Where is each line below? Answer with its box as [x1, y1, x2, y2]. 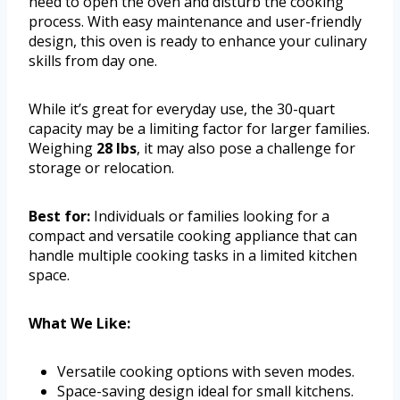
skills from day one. [29, 50, 157, 71]
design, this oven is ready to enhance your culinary [29, 30, 367, 51]
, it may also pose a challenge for [137, 137, 355, 158]
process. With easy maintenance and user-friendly [29, 11, 362, 31]
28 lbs [96, 137, 137, 158]
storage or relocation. [29, 157, 174, 178]
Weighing [29, 137, 96, 158]
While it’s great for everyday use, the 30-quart [29, 98, 335, 119]
